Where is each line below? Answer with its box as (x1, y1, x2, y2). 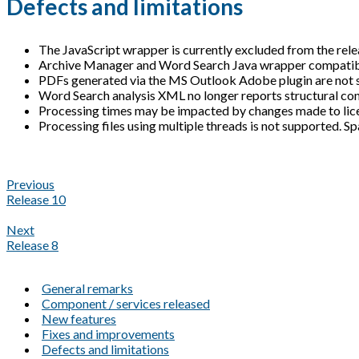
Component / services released (42, 296, 210, 312)
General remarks (42, 280, 133, 296)
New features (42, 311, 116, 327)
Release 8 (6, 237, 58, 253)
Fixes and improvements (42, 326, 175, 342)
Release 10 (6, 192, 66, 208)
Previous (6, 176, 54, 192)
